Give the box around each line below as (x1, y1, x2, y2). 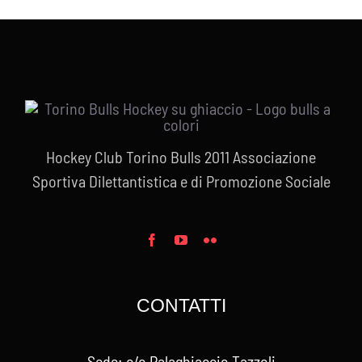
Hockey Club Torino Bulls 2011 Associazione (46, 146, 316, 166)
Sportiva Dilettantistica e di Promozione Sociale (32, 170, 330, 191)
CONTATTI (136, 294, 226, 316)
